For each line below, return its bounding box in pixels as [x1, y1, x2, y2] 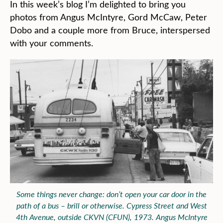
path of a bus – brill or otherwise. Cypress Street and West [16, 200, 207, 211]
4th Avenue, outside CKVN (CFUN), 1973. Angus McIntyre [15, 212, 208, 222]
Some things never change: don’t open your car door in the [16, 189, 207, 199]
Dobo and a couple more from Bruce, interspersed [10, 24, 210, 36]
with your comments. [10, 37, 93, 49]
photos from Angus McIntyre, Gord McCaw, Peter [10, 11, 207, 23]
